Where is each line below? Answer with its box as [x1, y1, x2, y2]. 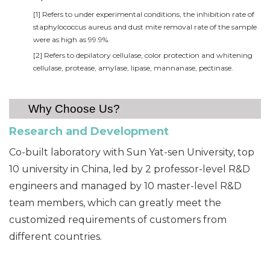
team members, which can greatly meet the [9, 197, 221, 209]
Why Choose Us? [28, 102, 120, 116]
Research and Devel [9, 125, 124, 139]
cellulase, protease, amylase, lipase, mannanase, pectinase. [33, 63, 233, 73]
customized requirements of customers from [9, 214, 227, 226]
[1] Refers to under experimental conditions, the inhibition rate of [33, 10, 254, 19]
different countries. [9, 231, 102, 243]
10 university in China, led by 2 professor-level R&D [9, 163, 250, 175]
